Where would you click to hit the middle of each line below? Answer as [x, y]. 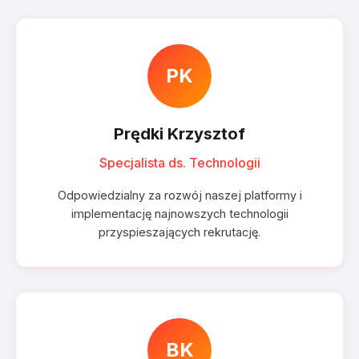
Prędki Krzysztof [179, 134]
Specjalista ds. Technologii [179, 163]
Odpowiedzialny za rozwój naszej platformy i [179, 195]
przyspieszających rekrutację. [179, 232]
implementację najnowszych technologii [179, 214]
